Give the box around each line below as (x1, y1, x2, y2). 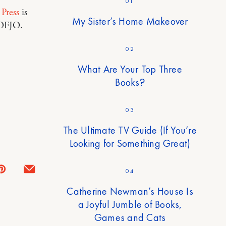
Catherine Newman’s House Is (67, 185, 193, 198)
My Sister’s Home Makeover (72, 15, 188, 28)
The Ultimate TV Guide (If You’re (63, 124, 197, 137)
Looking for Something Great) (69, 137, 191, 150)
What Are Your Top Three (78, 63, 182, 76)
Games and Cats (94, 211, 166, 224)
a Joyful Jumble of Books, (78, 198, 182, 211)
